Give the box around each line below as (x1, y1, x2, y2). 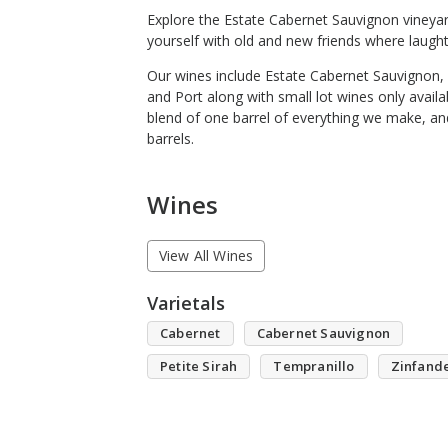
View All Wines (158, 246, 254, 266)
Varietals (147, 290, 225, 315)
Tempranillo (273, 356, 355, 375)
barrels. (147, 129, 194, 148)
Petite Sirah (160, 356, 238, 375)
